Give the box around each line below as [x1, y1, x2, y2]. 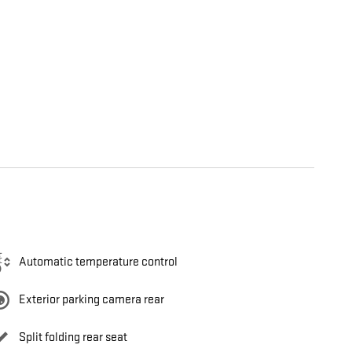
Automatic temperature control [19, 255, 178, 270]
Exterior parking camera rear [19, 292, 164, 308]
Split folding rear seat [19, 330, 127, 346]
